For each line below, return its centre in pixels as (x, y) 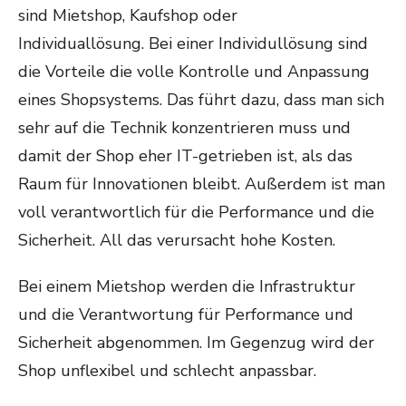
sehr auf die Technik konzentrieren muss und (184, 128)
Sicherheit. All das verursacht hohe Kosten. (177, 240)
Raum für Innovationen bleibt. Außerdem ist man (202, 184)
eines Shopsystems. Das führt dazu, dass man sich (201, 100)
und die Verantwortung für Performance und (186, 314)
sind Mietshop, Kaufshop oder (128, 15)
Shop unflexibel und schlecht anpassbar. (167, 371)
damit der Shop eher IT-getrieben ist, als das (185, 156)
